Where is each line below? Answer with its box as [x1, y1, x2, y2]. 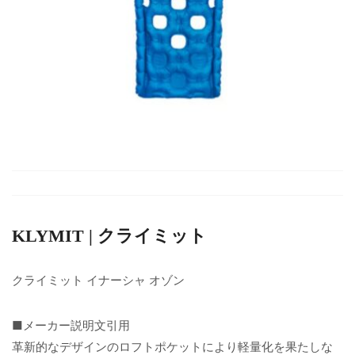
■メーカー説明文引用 [12, 317, 130, 333]
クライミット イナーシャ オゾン [12, 272, 185, 288]
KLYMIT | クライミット [12, 225, 207, 246]
